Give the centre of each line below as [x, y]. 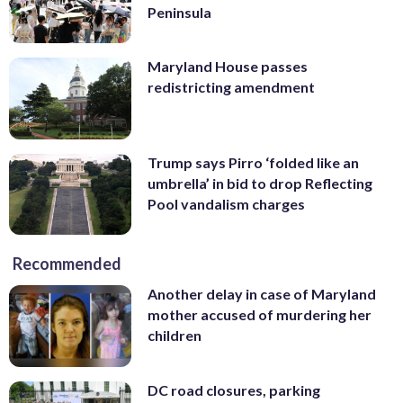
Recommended [67, 264]
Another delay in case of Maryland [262, 294]
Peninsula [179, 12]
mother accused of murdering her [260, 315]
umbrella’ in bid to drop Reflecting [260, 183]
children [175, 336]
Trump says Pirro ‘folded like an [253, 162]
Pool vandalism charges [226, 203]
